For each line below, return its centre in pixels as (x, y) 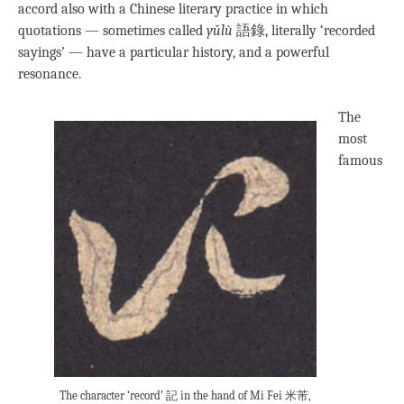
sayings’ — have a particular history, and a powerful (174, 53)
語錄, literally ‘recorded (304, 31)
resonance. (50, 74)
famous (360, 161)
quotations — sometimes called (112, 31)
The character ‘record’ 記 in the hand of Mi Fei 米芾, (185, 395)
